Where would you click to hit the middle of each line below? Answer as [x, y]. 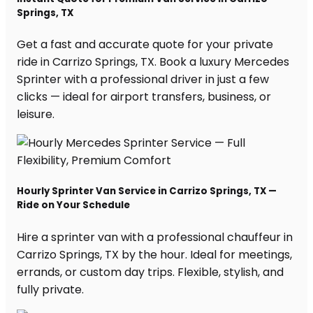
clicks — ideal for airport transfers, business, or [144, 97]
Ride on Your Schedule [73, 205]
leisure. [36, 115]
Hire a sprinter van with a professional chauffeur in [155, 237]
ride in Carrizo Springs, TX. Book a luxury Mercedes [153, 62]
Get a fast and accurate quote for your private [145, 45]
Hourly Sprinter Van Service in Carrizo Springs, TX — [147, 191]
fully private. [50, 289]
